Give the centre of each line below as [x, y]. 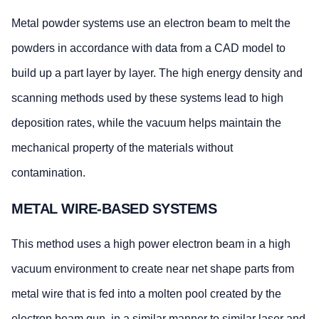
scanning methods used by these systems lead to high [147, 98]
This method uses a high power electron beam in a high [151, 244]
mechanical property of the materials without [122, 148]
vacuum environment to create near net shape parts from [153, 269]
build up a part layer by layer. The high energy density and [157, 73]
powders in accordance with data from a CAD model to [148, 48]
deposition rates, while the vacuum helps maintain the [146, 123]
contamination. [48, 173]
